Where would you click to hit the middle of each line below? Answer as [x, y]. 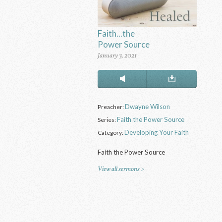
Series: [108, 119]
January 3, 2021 [117, 56]
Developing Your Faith [157, 132]
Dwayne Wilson [148, 106]
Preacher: [111, 107]
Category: [111, 132]
